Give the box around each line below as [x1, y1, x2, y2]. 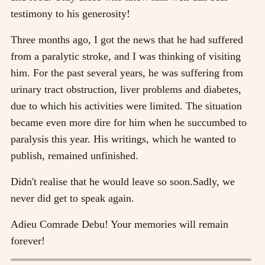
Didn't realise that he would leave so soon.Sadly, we [11, 175, 235, 188]
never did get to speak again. [11, 192, 134, 204]
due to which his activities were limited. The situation [11, 99, 242, 112]
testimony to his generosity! [11, 7, 130, 20]
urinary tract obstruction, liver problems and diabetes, [11, 83, 241, 95]
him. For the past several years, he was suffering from [11, 66, 243, 79]
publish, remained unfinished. [11, 149, 138, 161]
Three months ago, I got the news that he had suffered [11, 33, 243, 46]
